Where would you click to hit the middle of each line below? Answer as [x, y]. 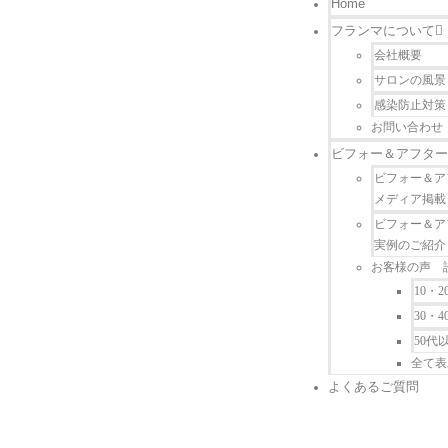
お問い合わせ [406, 127]
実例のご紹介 [409, 245]
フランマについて [382, 30]
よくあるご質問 [373, 386]
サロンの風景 [409, 80]
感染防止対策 [409, 105]
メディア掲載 [409, 199]
